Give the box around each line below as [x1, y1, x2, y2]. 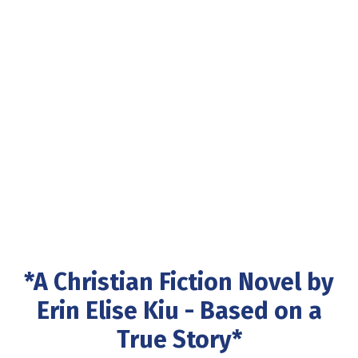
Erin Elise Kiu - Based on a [36, 296, 322, 325]
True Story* [116, 324, 242, 354]
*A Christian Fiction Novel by [24, 267, 334, 296]
